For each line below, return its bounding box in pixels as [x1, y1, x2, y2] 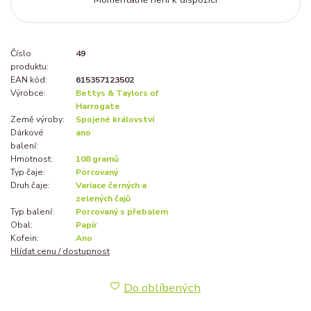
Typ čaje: [10, 166, 45, 178]
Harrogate [76, 100, 120, 112]
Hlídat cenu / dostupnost [10, 245, 110, 257]
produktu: [10, 60, 49, 72]
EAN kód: [10, 74, 47, 85]
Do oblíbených [124, 279, 201, 296]
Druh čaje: [10, 179, 50, 191]
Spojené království [76, 113, 154, 125]
